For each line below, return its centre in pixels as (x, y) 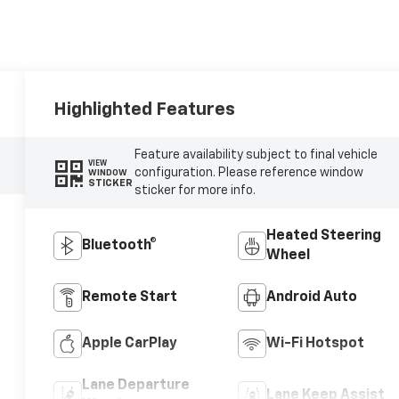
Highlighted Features (145, 110)
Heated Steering (323, 236)
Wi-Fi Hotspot (315, 344)
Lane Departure (136, 386)
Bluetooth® (120, 246)
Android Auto (311, 298)
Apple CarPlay (130, 344)
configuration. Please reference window (248, 173)
